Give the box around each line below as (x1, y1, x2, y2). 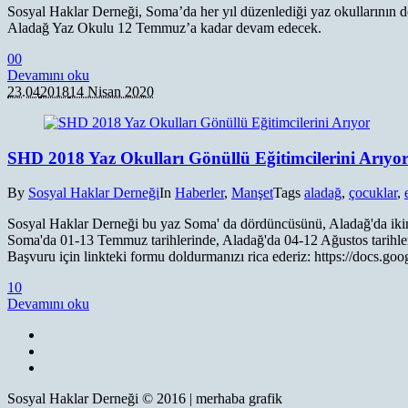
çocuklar (349, 185, 397, 201)
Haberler (175, 185, 224, 201)
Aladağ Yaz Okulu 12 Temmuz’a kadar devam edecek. (7, 19, 321, 36)
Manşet (231, 185, 273, 201)
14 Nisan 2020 (69, 83, 154, 99)
